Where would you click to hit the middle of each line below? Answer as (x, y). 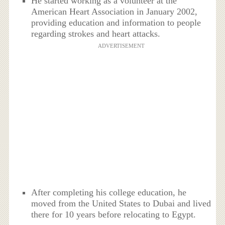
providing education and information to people (116, 23)
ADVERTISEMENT (121, 46)
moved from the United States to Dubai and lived (121, 204)
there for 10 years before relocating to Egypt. (114, 215)
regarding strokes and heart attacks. (96, 34)
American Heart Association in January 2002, (115, 12)
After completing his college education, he (109, 193)
